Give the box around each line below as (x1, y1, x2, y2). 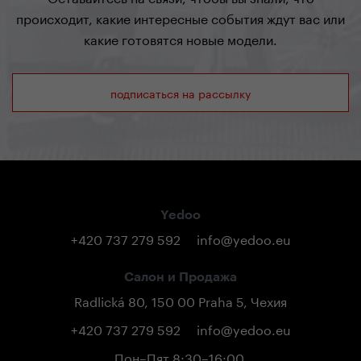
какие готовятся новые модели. (84, 28, 277, 48)
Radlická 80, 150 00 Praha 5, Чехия (74, 290, 287, 310)
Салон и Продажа (124, 271, 237, 284)
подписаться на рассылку (110, 84, 251, 102)
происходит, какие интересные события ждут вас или (16, 7, 345, 27)
